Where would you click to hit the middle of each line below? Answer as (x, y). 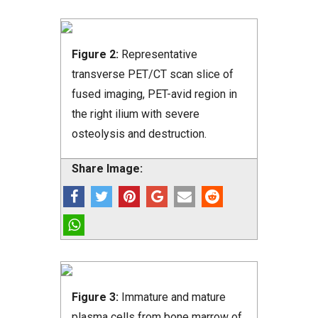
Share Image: (107, 169)
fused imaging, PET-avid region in (154, 94)
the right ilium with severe (136, 114)
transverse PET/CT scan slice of (153, 75)
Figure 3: (97, 297)
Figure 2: (97, 55)
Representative (159, 55)
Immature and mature (174, 297)
